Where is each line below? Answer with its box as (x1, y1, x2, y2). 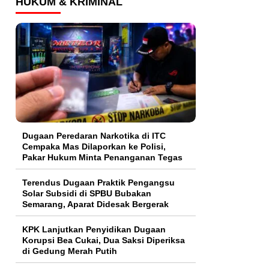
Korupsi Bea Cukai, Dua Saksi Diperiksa (22, 235, 185, 246)
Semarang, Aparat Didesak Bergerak (22, 199, 169, 210)
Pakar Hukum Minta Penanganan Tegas (22, 153, 183, 163)
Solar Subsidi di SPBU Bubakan (22, 189, 151, 199)
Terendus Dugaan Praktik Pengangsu (22, 178, 175, 188)
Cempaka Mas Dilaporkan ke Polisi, (22, 142, 166, 152)
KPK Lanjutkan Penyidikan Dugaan (22, 225, 166, 235)
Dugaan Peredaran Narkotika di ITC (22, 131, 166, 141)
